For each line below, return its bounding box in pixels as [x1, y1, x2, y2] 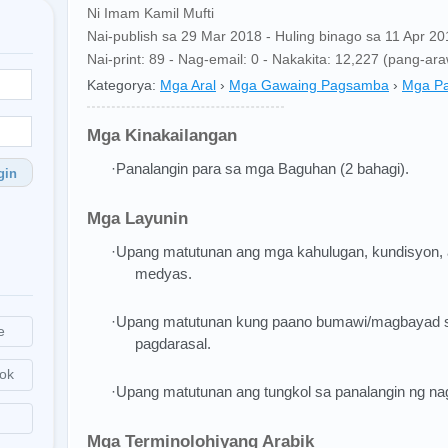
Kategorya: [87, 77, 156, 93]
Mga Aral [160, 77, 216, 93]
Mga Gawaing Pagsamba [229, 77, 389, 93]
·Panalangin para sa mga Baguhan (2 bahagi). [111, 160, 409, 177]
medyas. [135, 265, 192, 282]
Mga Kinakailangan [87, 126, 237, 145]
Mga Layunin [87, 209, 188, 228]
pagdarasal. [135, 335, 211, 352]
